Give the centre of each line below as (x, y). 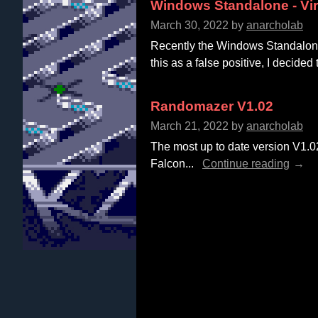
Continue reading (246, 163)
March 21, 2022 (190, 126)
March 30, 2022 (190, 25)
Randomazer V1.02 (212, 106)
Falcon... (172, 163)
